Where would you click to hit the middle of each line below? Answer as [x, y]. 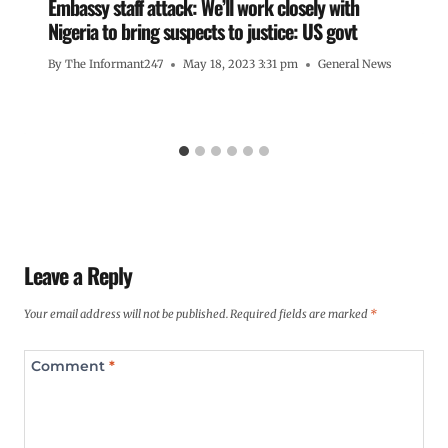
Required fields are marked [300, 313]
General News [355, 64]
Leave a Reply [78, 275]
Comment [70, 366]
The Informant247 [114, 64]
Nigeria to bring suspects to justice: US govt [202, 31]
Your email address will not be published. [126, 313]
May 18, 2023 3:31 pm [241, 64]
